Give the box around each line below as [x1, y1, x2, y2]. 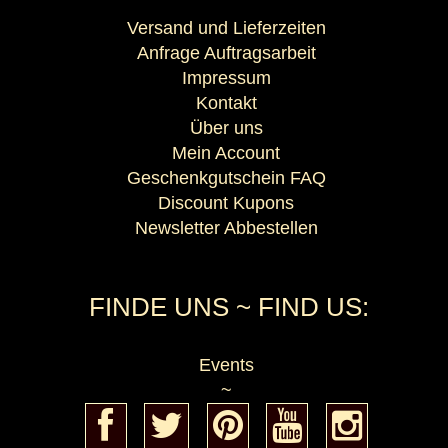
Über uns [189, 117, 263, 138]
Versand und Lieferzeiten [126, 17, 326, 38]
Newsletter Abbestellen [134, 217, 318, 238]
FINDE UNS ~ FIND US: [88, 293, 369, 322]
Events [198, 355, 254, 376]
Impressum [181, 67, 271, 88]
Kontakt [195, 92, 257, 113]
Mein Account [172, 142, 281, 163]
